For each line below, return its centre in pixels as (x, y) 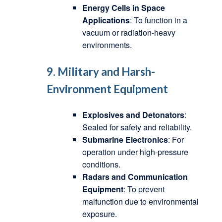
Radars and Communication (135, 177)
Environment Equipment (107, 89)
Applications (106, 20)
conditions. (101, 165)
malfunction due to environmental (140, 202)
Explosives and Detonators (133, 115)
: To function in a (158, 20)
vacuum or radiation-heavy (129, 32)
